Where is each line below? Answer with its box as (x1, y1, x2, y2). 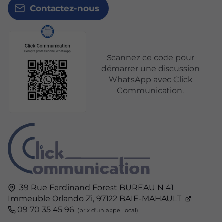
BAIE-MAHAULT (119, 193, 181, 203)
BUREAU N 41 (119, 182, 174, 192)
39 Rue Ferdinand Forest (19, 182, 118, 192)
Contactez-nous (29, 3, 99, 14)
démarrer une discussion (101, 64, 200, 74)
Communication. (117, 86, 184, 96)
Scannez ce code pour (107, 53, 195, 63)
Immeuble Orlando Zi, (8, 193, 94, 203)
